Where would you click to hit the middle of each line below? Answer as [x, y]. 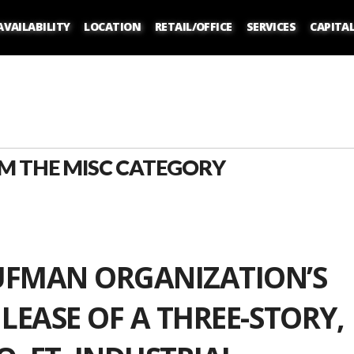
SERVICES [271, 26]
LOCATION [112, 26]
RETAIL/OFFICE [193, 26]
